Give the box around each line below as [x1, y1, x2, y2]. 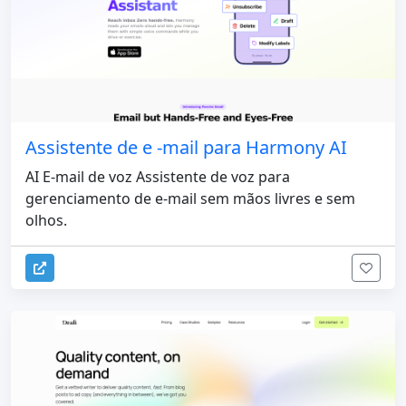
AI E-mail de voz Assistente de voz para [25, 167, 290, 188]
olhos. [25, 210, 67, 231]
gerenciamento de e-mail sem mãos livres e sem [25, 188, 355, 209]
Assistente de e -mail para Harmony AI [25, 135, 347, 160]
